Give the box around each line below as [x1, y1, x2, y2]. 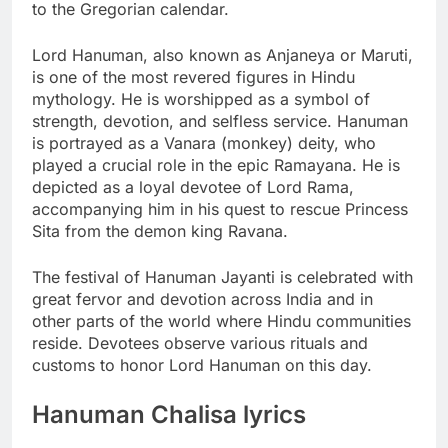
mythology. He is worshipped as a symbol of [32, 88, 370, 109]
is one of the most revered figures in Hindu [32, 66, 355, 87]
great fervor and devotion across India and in [32, 288, 373, 309]
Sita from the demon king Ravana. [32, 220, 288, 241]
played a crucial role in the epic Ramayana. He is [32, 154, 400, 175]
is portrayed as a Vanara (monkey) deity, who [32, 132, 376, 153]
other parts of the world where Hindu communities [32, 310, 411, 331]
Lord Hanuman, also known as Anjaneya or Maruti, [32, 44, 413, 65]
